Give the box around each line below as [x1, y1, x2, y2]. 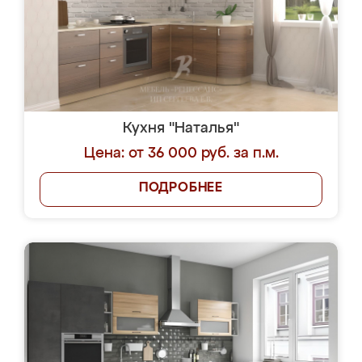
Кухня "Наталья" [123, 121, 239, 136]
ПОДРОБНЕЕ [138, 182, 224, 195]
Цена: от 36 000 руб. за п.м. [83, 146, 279, 161]
